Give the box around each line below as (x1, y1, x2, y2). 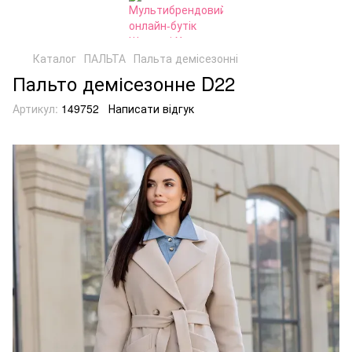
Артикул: (13, 101, 58, 116)
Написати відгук (108, 101, 194, 116)
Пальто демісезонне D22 (13, 69, 235, 97)
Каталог (33, 50, 76, 66)
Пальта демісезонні (134, 50, 238, 66)
